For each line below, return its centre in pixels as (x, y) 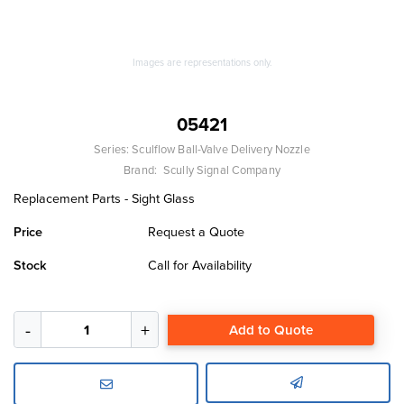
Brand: (142, 170)
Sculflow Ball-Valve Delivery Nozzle (221, 149)
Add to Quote (271, 330)
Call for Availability (200, 265)
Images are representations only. (202, 62)
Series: (113, 149)
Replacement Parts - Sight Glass (104, 198)
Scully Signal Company (222, 170)
